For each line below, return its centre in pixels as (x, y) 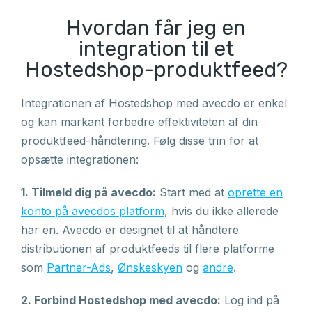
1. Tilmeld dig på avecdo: (88, 192)
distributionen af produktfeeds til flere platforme (148, 249)
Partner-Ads (79, 267)
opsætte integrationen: (80, 159)
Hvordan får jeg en (156, 28)
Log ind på (250, 300)
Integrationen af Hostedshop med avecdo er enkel (154, 103)
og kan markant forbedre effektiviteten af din (139, 122)
